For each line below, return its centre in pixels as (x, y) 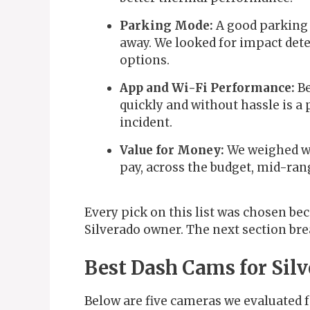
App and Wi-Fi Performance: (207, 88)
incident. (146, 122)
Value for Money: (172, 150)
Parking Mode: (166, 25)
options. (145, 60)
